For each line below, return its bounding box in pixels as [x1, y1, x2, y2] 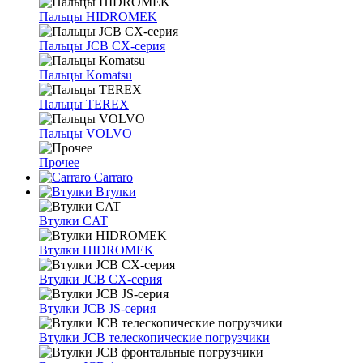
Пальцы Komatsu [39, 68, 132, 82]
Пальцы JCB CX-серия [39, 39, 165, 53]
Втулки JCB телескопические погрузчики [39, 331, 270, 344]
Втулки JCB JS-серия [39, 301, 156, 315]
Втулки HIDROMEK [39, 243, 154, 257]
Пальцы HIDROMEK [39, 10, 157, 23]
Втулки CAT [39, 214, 108, 228]
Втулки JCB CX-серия [39, 272, 162, 286]
